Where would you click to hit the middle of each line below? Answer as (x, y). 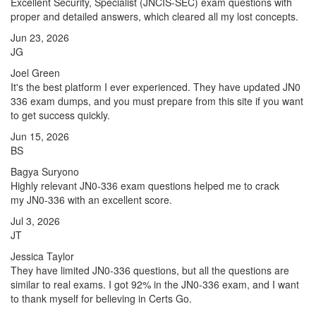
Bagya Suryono (45, 171)
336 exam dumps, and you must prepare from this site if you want (157, 101)
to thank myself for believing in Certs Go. (101, 298)
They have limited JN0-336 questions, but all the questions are (150, 270)
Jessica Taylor (42, 256)
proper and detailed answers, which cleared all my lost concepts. (154, 16)
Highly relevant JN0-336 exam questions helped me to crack (145, 186)
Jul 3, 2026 (35, 221)
